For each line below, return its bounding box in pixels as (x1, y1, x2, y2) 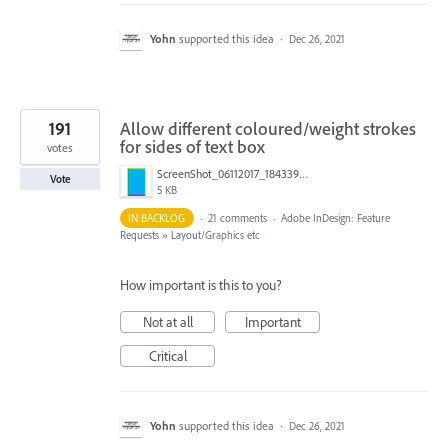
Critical (148, 347, 187, 366)
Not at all (142, 313, 193, 332)
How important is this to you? (120, 276, 282, 295)
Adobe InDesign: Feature (280, 211, 390, 226)
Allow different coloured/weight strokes (120, 117, 416, 141)
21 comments (207, 211, 267, 226)
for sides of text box (120, 135, 265, 159)
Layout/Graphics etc (171, 228, 260, 243)
